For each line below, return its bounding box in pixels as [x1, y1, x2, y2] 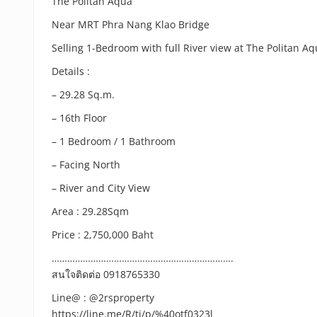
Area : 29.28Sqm [52, 204, 129, 218]
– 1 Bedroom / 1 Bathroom [52, 134, 175, 148]
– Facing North [52, 158, 120, 171]
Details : [52, 64, 90, 78]
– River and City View [52, 181, 150, 195]
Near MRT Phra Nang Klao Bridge [52, 18, 209, 31]
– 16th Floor [52, 111, 107, 125]
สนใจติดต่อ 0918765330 [52, 267, 160, 281]
